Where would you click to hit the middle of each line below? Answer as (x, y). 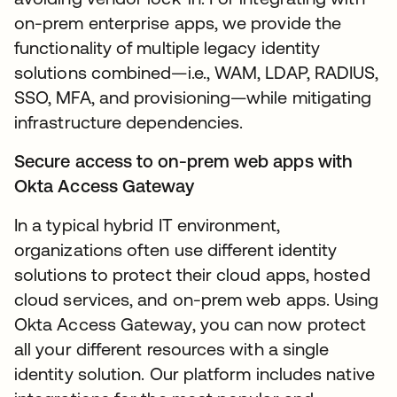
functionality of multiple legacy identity (167, 48)
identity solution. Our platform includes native (195, 374)
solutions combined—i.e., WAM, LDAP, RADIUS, (197, 73)
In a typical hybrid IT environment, (147, 225)
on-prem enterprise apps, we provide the (178, 23)
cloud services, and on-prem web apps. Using (197, 300)
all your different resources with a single (172, 349)
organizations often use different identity (176, 250)
